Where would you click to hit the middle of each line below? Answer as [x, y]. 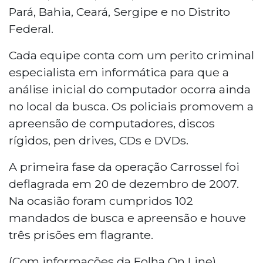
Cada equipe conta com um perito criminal [131, 55]
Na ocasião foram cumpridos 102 [101, 200]
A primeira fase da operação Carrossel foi [124, 166]
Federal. [31, 28]
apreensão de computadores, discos [112, 123]
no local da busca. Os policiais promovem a [131, 106]
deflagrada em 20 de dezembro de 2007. [124, 183]
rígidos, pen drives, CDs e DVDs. [99, 140]
